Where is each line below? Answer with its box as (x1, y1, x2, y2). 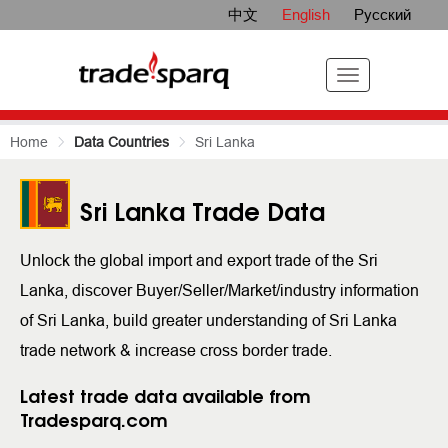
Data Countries (74, 134, 169, 150)
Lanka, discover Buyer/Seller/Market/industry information (20, 281, 419, 299)
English (281, 6, 334, 23)
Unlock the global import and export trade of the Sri (20, 251, 378, 269)
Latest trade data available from (20, 385, 311, 408)
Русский (353, 6, 411, 23)
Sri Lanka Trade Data (80, 196, 325, 227)
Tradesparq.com (20, 409, 168, 432)
